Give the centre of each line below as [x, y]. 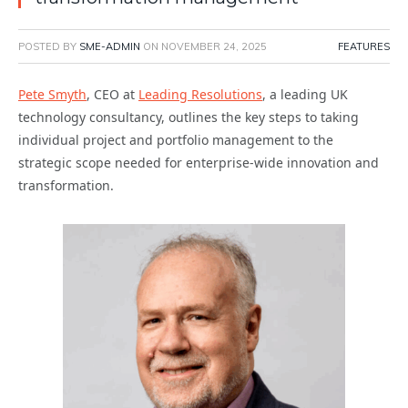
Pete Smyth [52, 95]
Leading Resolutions [200, 95]
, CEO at [112, 95]
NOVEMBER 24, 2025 [214, 47]
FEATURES [364, 47]
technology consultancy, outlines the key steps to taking [189, 117]
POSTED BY [49, 47]
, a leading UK [305, 95]
